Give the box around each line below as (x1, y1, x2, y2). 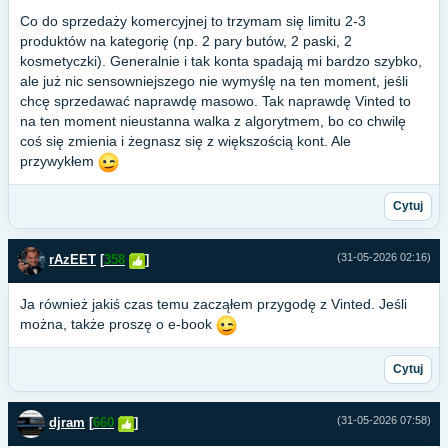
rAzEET (49, 252, 96, 268)
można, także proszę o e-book (20, 316, 216, 333)
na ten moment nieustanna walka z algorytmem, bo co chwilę (20, 113, 406, 130)
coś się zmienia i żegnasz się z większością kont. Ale (20, 133, 351, 150)
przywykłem (20, 153, 98, 170)
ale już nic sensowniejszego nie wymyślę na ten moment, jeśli (20, 73, 408, 90)
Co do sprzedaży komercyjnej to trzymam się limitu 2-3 (20, 13, 366, 30)
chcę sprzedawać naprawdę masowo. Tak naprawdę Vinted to (20, 93, 411, 110)
